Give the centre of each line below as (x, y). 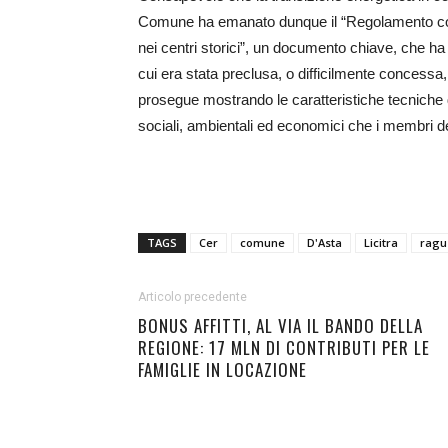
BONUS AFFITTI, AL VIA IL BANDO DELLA (280, 325)
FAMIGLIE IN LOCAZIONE (222, 369)
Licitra (381, 242)
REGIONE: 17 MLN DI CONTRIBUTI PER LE (284, 347)
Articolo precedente (192, 297)
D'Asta (324, 242)
